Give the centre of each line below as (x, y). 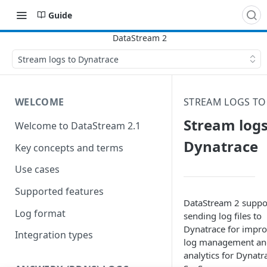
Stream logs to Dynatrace (68, 59)
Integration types (54, 235)
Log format (40, 213)
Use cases (37, 170)
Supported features (59, 192)
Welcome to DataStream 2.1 (78, 125)
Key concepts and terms (69, 148)
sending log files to (223, 216)
